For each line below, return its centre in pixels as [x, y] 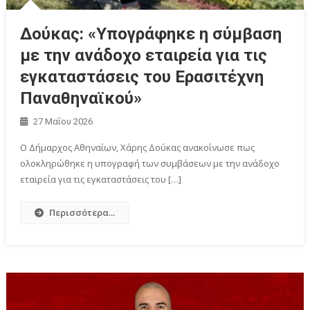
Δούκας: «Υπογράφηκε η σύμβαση [151, 34]
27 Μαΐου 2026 [63, 121]
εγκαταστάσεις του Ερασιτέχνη [142, 76]
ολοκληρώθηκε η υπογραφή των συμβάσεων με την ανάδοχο [150, 163]
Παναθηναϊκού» [81, 98]
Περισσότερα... [82, 212]
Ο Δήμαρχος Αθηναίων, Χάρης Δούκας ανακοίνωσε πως [138, 147]
